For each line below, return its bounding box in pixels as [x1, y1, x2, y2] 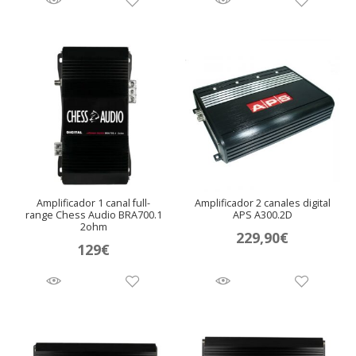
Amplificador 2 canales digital [194, 196, 331, 211]
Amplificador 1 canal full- [37, 196, 151, 211]
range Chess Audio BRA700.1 [25, 208, 162, 222]
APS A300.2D [232, 208, 292, 222]
